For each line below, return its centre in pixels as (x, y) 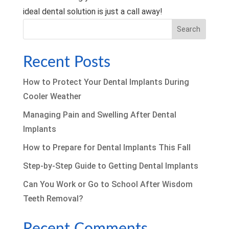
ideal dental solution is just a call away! (93, 11)
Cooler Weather (52, 96)
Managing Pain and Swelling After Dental (99, 114)
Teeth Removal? (53, 198)
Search (189, 29)
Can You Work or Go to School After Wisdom (108, 184)
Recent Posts (66, 62)
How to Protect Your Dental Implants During (106, 82)
